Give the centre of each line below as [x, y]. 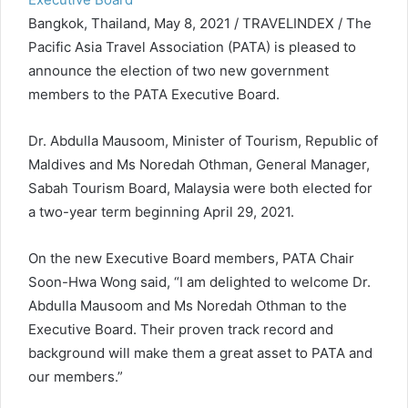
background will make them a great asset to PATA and [200, 353]
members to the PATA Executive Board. [154, 94]
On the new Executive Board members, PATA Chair [191, 258]
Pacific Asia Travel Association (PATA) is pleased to [192, 47]
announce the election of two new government [178, 71]
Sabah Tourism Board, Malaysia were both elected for [200, 188]
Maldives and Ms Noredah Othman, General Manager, [199, 164]
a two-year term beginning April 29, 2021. [161, 212]
